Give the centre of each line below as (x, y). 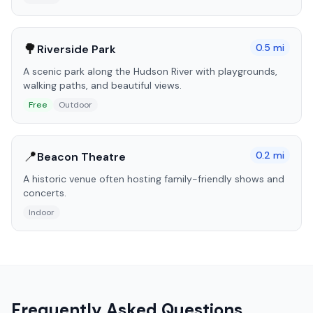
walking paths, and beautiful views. (102, 85)
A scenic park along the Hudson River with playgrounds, (150, 71)
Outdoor (75, 105)
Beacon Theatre (81, 156)
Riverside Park (77, 49)
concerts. (45, 193)
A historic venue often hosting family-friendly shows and (154, 179)
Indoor (42, 212)
